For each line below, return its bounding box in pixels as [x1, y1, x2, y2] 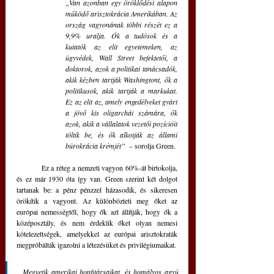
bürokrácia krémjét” [65, 141, 125, 151]
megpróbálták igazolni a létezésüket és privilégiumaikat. [17, 240, 176, 250]
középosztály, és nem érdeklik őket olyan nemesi [17, 218, 177, 228]
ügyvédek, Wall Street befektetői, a [65, 53, 177, 63]
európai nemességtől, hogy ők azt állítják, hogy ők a [17, 207, 177, 217]
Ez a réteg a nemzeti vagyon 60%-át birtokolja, [17, 163, 42, 173]
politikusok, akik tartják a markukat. [65, 86, 177, 96]
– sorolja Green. [125, 141, 176, 151]
